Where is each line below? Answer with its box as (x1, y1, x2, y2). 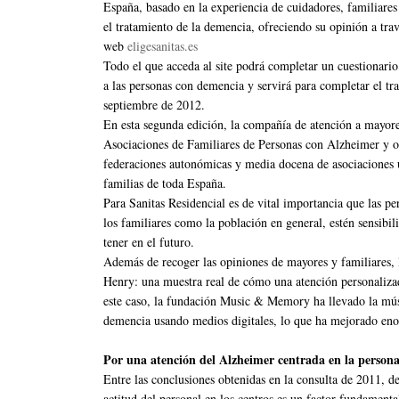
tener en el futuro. (103, 233, 194, 251)
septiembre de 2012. (103, 96, 205, 114)
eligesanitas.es (127, 37, 198, 55)
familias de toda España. (103, 175, 226, 192)
